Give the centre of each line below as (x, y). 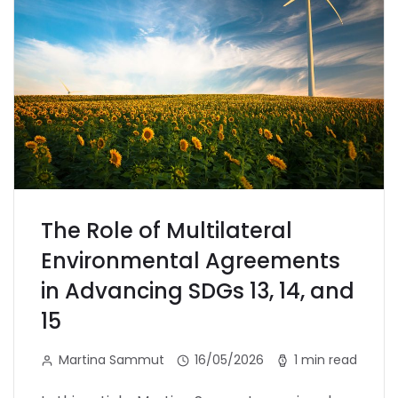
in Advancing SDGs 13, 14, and (198, 291)
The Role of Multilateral (167, 230)
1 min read (326, 359)
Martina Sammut (111, 359)
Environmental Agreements (191, 260)
